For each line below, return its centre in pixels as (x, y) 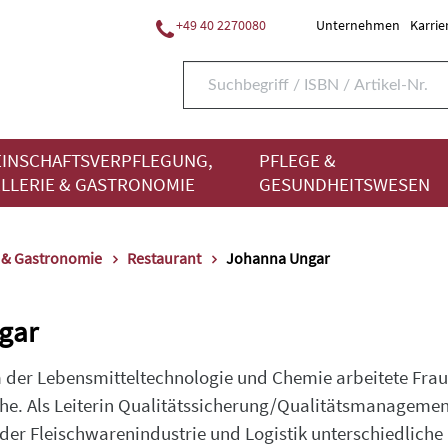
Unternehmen (358, 25)
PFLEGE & (297, 160)
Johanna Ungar (278, 258)
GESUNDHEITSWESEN (344, 184)
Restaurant (164, 258)
